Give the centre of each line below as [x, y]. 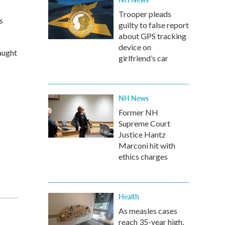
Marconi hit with [147, 145]
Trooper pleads [145, 14]
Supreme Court [144, 123]
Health [129, 196]
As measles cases [148, 211]
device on [135, 47]
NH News [134, 98]
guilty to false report [154, 25]
